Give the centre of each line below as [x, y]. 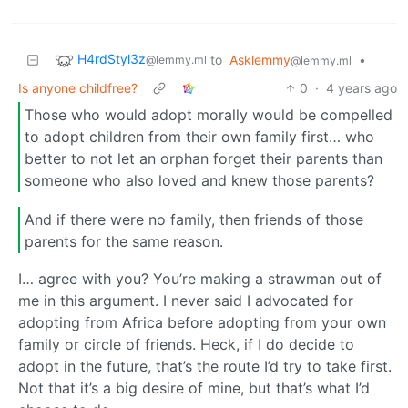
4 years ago [362, 88]
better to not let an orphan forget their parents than [204, 158]
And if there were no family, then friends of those [194, 219]
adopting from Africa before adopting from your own [202, 323]
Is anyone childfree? [78, 88]
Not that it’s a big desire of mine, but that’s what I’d [194, 388]
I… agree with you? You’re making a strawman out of [200, 279]
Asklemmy [260, 60]
